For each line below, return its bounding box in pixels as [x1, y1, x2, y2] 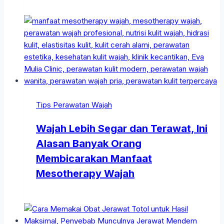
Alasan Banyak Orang [36, 137, 141, 150]
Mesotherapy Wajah [36, 167, 134, 180]
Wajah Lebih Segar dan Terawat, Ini [36, 122, 207, 135]
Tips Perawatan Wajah [36, 100, 112, 110]
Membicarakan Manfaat [36, 152, 152, 165]
